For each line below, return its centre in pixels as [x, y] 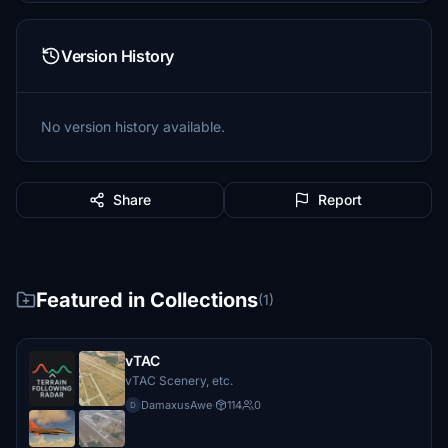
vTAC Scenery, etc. [179, 380]
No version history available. [133, 126]
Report [340, 199]
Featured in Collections [147, 300]
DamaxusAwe [176, 405]
